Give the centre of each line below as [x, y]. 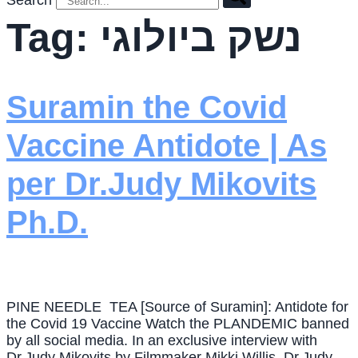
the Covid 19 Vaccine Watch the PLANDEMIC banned [178, 324]
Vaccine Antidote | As [167, 146]
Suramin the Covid [147, 107]
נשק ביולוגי [201, 38]
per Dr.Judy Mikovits [161, 184]
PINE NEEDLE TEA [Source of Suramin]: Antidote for [177, 307]
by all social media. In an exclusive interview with [162, 341]
